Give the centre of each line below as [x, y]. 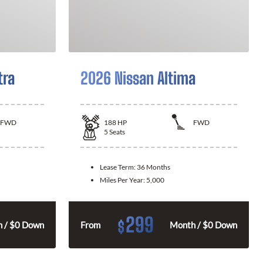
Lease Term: [118, 167]
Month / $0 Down [203, 225]
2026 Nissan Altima [138, 78]
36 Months [154, 167]
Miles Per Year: [123, 180]
